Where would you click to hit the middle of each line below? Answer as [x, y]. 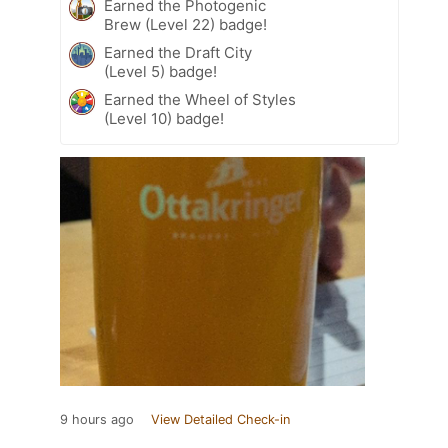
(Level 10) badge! [164, 118]
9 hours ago [97, 419]
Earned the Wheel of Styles [200, 99]
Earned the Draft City [178, 52]
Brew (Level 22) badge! [185, 24]
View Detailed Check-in [220, 419]
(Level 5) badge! [160, 71]
